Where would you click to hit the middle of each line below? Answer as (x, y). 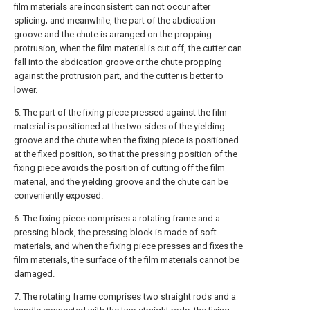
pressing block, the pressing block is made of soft (115, 232)
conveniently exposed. (58, 195)
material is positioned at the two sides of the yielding (119, 126)
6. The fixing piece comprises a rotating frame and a (117, 218)
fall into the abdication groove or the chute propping (118, 62)
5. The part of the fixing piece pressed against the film (120, 112)
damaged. (34, 274)
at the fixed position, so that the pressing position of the (126, 154)
